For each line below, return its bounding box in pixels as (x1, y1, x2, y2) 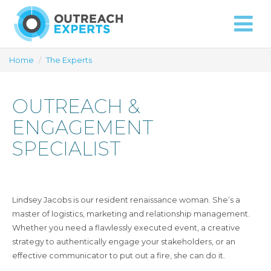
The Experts (46, 56, 92, 65)
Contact (200, 29, 233, 38)
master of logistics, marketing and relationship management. (12, 209, 250, 218)
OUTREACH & (12, 95, 140, 118)
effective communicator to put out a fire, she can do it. (12, 251, 229, 260)
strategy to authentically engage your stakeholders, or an (12, 237, 235, 246)
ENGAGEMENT (12, 116, 153, 139)
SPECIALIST (12, 137, 120, 160)
